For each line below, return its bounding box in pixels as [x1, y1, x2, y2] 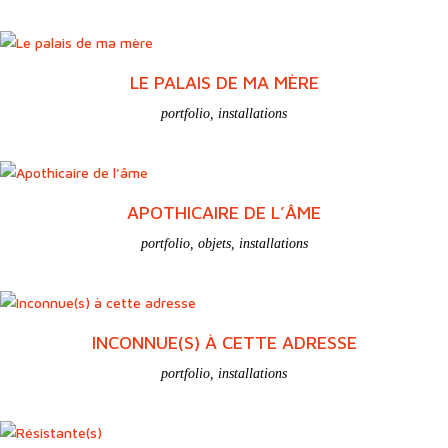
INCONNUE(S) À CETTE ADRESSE [91, 331, 357, 353]
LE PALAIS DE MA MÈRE [129, 71, 319, 93]
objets [197, 235, 231, 251]
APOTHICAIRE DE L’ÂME [127, 201, 321, 223]
